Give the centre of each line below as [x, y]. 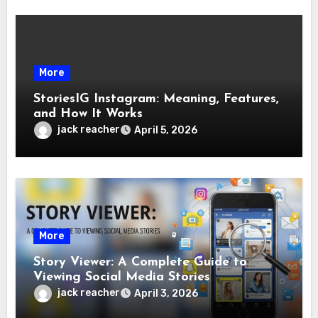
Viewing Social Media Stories [122, 277]
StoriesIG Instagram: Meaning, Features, [157, 99]
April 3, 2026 [166, 293]
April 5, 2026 [166, 130]
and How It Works [88, 114]
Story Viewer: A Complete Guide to [141, 262]
